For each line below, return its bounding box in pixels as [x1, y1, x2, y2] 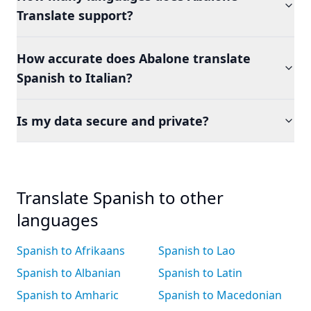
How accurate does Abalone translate [17, 50, 251, 67]
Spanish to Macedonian [158, 287, 282, 303]
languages [17, 208, 99, 231]
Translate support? [17, 7, 133, 24]
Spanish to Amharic [17, 287, 119, 303]
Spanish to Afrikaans [17, 243, 125, 258]
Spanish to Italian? [17, 69, 133, 86]
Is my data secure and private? [17, 112, 209, 129]
